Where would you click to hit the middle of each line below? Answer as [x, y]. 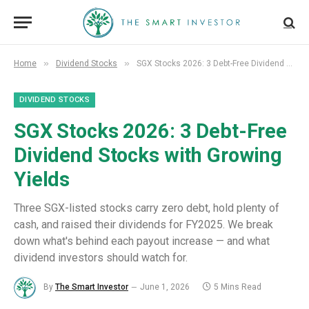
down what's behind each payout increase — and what [142, 241]
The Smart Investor [92, 287]
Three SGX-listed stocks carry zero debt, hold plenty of [147, 208]
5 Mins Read [238, 287]
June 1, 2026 [165, 287]
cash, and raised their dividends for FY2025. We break [143, 225]
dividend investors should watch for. [101, 258]
